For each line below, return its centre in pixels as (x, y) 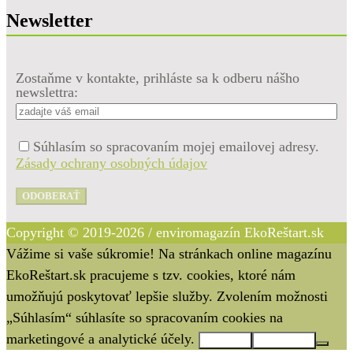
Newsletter (50, 20)
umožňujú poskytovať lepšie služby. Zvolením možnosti (167, 296)
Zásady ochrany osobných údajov (111, 163)
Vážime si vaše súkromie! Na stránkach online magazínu (169, 253)
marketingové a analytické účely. (102, 338)
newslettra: (47, 92)
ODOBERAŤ (51, 195)
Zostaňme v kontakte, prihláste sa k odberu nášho (158, 78)
